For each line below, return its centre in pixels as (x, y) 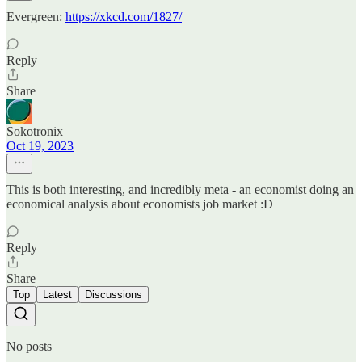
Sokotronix (35, 131)
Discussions (114, 294)
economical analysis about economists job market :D (140, 204)
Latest (57, 294)
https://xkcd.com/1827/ (124, 16)
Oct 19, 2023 (40, 145)
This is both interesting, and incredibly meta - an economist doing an (180, 189)
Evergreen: (36, 16)
